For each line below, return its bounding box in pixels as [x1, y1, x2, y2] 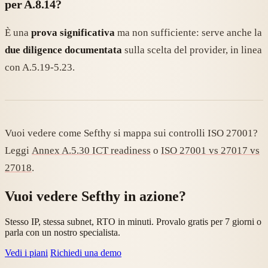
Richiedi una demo [50, 248, 121, 258]
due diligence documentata [5, 44, 122, 56]
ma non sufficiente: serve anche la [115, 27, 262, 39]
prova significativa [31, 27, 115, 39]
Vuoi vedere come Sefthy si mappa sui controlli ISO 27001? [5, 127, 258, 139]
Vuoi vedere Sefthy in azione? [5, 188, 186, 205]
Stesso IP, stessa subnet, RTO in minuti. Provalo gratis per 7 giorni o [5, 217, 261, 227]
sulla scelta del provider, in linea [122, 44, 262, 56]
